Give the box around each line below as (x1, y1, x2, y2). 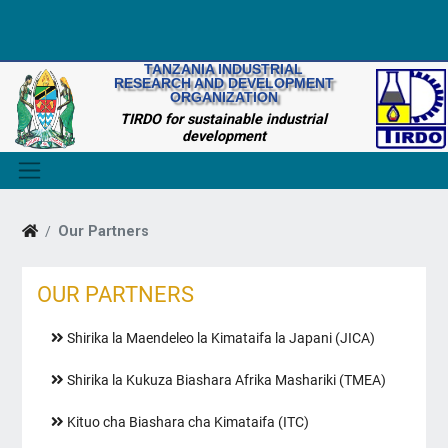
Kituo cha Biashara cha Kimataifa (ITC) (63, 414, 309, 432)
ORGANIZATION (169, 89, 278, 105)
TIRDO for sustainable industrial (120, 111, 328, 129)
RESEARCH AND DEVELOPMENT (113, 75, 334, 91)
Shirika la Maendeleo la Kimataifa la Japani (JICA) (63, 330, 375, 348)
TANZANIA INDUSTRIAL (144, 61, 304, 77)
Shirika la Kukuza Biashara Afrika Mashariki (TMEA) (63, 372, 386, 390)
